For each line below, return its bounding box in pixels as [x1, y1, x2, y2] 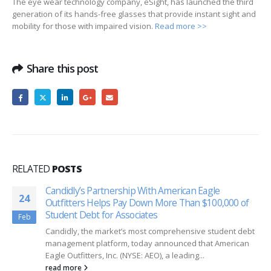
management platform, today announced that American [45, 238, 249, 249]
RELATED [12, 162, 52, 176]
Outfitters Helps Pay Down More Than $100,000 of [45, 196, 249, 210]
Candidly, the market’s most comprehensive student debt [45, 226, 255, 237]
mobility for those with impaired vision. [12, 21, 155, 31]
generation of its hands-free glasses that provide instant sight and [12, 8, 256, 19]
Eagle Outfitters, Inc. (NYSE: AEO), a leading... [45, 250, 204, 261]
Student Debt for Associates [45, 208, 157, 222]
